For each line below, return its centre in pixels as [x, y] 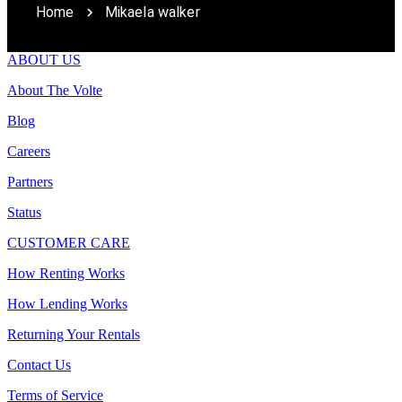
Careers [29, 151]
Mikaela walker [152, 12]
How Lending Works [67, 303]
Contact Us [39, 364]
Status [24, 212]
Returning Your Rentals [74, 334]
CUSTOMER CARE [69, 242]
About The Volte [55, 90]
